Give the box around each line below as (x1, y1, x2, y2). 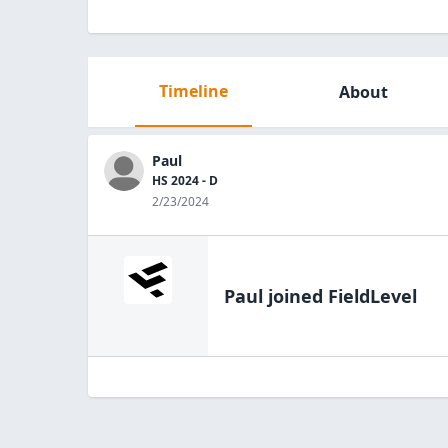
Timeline (158, 80, 228, 102)
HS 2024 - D (152, 172, 218, 189)
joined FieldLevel (263, 284, 417, 308)
